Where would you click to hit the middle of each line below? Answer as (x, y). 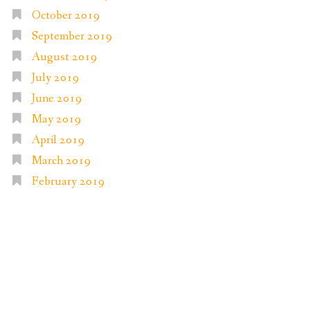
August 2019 (64, 57)
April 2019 (58, 140)
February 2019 (68, 181)
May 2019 (56, 119)
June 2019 (56, 98)
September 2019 (72, 36)
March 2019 (61, 161)
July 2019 (55, 77)
